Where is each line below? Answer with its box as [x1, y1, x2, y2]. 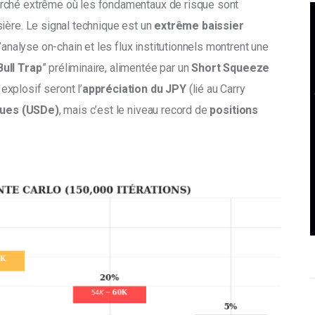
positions [207, 103, 261, 117]
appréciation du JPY [82, 82, 189, 96]
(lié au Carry [188, 82, 248, 96]
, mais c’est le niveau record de [58, 103, 207, 117]
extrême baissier [154, 19, 244, 33]
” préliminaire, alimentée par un [41, 61, 192, 75]
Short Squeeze [191, 61, 270, 75]
